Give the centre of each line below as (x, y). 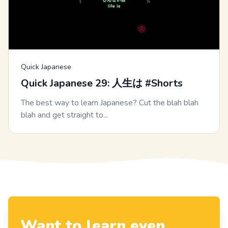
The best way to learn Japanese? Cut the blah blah (110, 103)
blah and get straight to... (64, 115)
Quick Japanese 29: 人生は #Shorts (102, 83)
